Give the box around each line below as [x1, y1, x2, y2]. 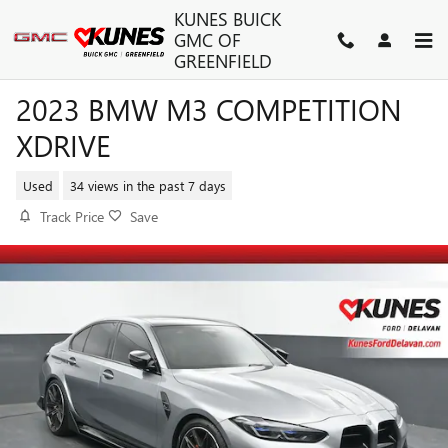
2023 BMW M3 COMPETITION [16, 89, 402, 129]
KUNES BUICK [173, 6, 281, 31]
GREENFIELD [173, 48, 272, 73]
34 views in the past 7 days [69, 176, 226, 194]
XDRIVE [16, 125, 111, 165]
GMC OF [173, 27, 241, 52]
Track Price [40, 207, 104, 226]
